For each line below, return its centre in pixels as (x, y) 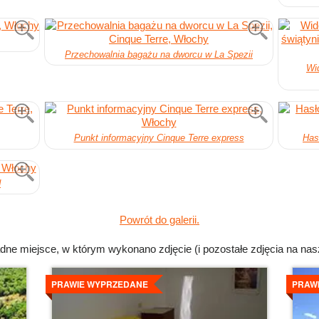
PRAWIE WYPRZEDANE (100, 284)
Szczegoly (76, 272)
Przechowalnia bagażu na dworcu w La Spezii (159, 54)
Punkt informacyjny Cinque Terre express (159, 138)
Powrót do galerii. (159, 219)
